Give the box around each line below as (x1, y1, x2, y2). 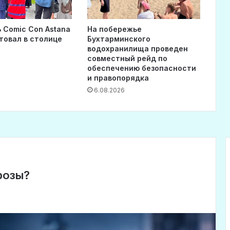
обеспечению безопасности (87, 64, 196, 73)
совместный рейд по (87, 54, 167, 63)
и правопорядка (87, 73, 149, 83)
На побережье (87, 25, 142, 34)
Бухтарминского (87, 34, 150, 44)
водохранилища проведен (87, 44, 188, 53)
